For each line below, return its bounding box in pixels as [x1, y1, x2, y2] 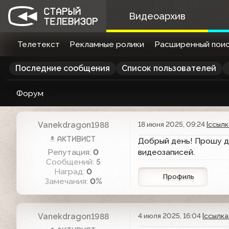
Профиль [163, 172, 195, 181]
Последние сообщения [15, 63, 110, 74]
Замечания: [44, 176, 90, 187]
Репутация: [48, 147, 94, 157]
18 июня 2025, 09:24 [138, 120, 207, 128]
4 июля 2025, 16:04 [138, 211, 203, 220]
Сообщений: [45, 157, 96, 167]
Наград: [54, 167, 87, 177]
